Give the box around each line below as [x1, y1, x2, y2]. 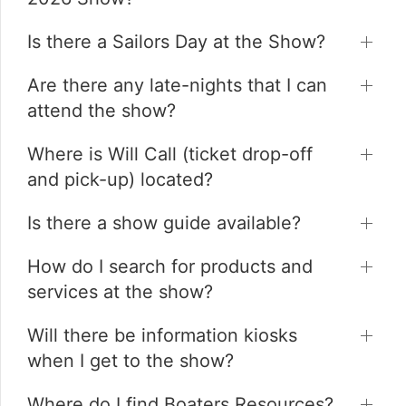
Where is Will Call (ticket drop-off [27, 143, 313, 166]
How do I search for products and [27, 256, 313, 278]
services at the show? [27, 281, 213, 304]
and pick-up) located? [27, 169, 213, 191]
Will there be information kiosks [27, 324, 297, 347]
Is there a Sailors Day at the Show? [27, 31, 325, 53]
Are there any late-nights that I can [27, 74, 327, 97]
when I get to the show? [27, 350, 234, 372]
